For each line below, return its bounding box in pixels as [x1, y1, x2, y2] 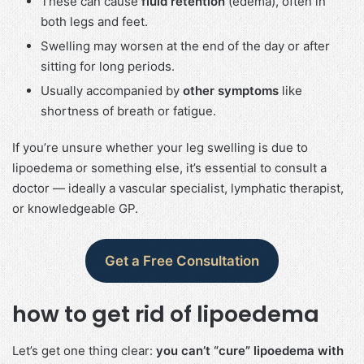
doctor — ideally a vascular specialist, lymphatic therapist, [12, 180, 344, 196]
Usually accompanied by [41, 82, 183, 98]
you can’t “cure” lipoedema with [156, 342, 344, 358]
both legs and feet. [41, 13, 148, 29]
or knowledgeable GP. [12, 200, 138, 216]
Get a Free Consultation [105, 253, 259, 270]
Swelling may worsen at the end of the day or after [41, 37, 330, 54]
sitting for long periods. [41, 58, 175, 74]
